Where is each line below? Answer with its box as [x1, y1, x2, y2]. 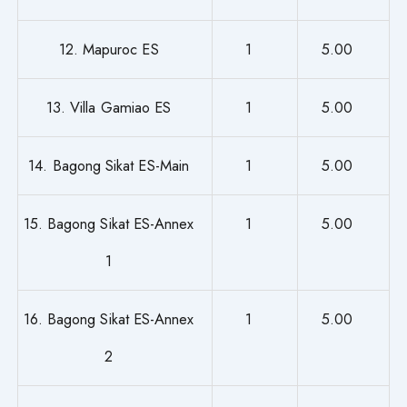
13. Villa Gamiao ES [45, 95, 172, 118]
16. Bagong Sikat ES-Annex [23, 307, 194, 330]
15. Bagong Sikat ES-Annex [23, 212, 194, 234]
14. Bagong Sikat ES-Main [28, 154, 189, 176]
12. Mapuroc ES [58, 37, 159, 60]
